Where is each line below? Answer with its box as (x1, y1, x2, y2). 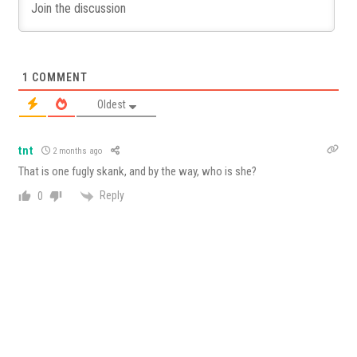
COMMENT (29, 71, 88, 84)
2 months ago (49, 145, 102, 156)
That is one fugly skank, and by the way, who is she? (18, 164, 257, 179)
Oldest (97, 98, 127, 112)
